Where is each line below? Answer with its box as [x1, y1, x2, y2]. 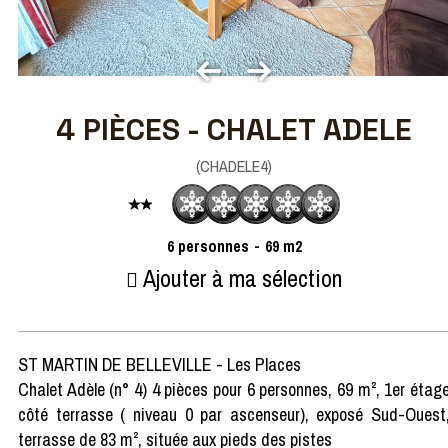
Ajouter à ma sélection [142, 262, 343, 294]
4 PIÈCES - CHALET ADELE [56, 110, 412, 149]
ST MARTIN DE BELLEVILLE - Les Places [18, 351, 301, 377]
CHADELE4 [200, 155, 267, 177]
